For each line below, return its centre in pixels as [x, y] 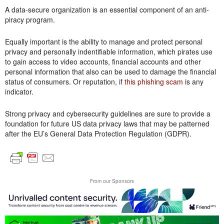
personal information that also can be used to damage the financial [110, 72]
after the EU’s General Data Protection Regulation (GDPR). [98, 134]
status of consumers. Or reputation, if [65, 82]
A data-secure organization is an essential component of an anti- [107, 10]
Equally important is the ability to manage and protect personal [104, 42]
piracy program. [30, 20]
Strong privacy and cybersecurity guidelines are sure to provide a [108, 114]
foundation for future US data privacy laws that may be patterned [107, 124]
